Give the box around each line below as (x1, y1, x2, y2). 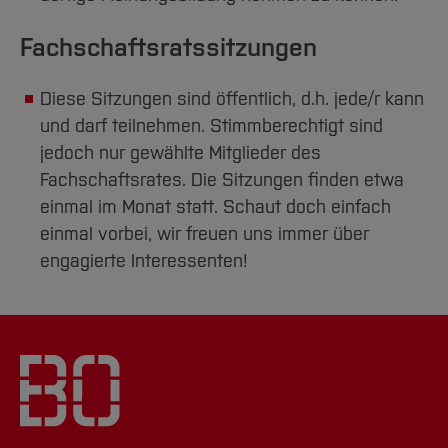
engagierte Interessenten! (40, 250, 248, 273)
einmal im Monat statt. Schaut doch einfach (40, 196, 391, 219)
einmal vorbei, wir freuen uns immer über (40, 223, 369, 246)
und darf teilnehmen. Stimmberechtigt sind (40, 115, 383, 138)
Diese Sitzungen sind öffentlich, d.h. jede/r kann (40, 88, 424, 111)
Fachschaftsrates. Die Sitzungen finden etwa (40, 169, 404, 192)
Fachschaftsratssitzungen (20, 32, 317, 64)
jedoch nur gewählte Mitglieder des (40, 142, 321, 165)
